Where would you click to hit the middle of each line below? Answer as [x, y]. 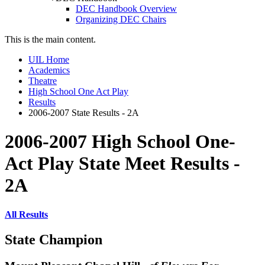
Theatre [43, 81]
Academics [49, 70]
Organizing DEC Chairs [121, 19]
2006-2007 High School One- [120, 142]
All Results [26, 214]
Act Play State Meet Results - [122, 164]
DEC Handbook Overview [126, 9]
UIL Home [49, 59]
